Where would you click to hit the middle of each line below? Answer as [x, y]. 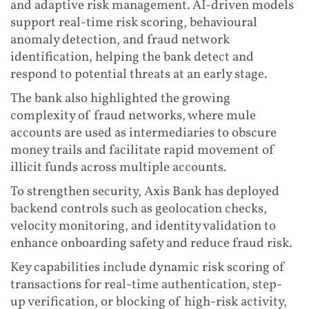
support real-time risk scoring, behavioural [134, 22]
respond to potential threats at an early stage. [139, 74]
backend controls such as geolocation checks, [139, 209]
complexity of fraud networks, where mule [133, 116]
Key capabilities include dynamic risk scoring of [148, 267]
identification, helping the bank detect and [132, 57]
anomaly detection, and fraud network [120, 40]
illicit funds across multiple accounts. [118, 167]
